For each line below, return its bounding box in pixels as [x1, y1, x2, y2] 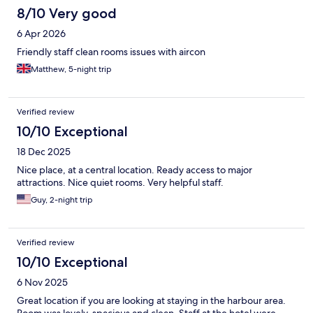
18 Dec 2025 [17, 145, 71, 158]
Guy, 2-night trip [31, 194, 93, 205]
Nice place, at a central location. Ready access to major [17, 163, 252, 176]
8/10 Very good [17, 4, 117, 22]
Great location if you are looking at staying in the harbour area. [17, 293, 286, 307]
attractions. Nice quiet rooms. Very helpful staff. [17, 175, 224, 189]
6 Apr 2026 [17, 27, 66, 40]
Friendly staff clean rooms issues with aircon [17, 45, 205, 58]
